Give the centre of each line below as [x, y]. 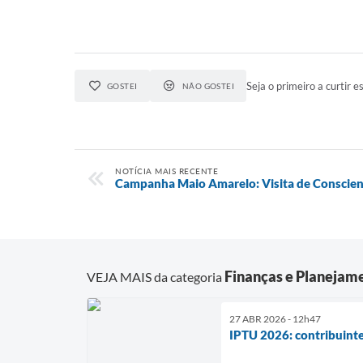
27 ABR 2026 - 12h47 [275, 318]
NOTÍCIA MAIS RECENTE [167, 171]
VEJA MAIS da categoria [156, 276]
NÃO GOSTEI [208, 86]
